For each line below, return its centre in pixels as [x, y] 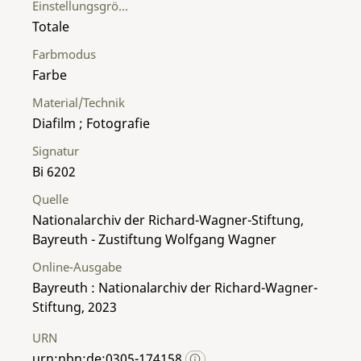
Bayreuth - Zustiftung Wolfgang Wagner [154, 239]
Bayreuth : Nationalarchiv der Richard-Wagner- [175, 287]
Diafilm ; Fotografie [91, 123]
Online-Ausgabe [77, 266]
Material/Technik [79, 102]
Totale [51, 26]
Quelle [50, 199]
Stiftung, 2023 [75, 307]
